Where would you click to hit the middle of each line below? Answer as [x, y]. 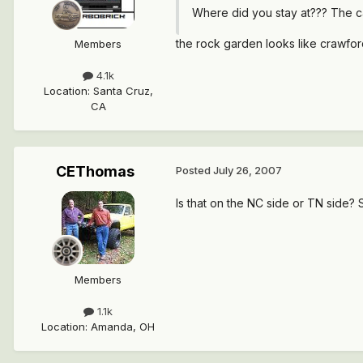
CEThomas [95, 171]
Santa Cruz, [123, 90]
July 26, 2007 [248, 170]
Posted [194, 170]
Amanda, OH [123, 327]
